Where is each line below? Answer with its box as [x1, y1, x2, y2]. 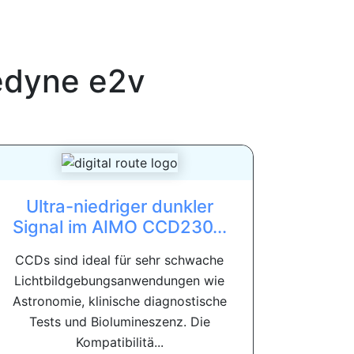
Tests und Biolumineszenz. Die [28, 314, 210, 330]
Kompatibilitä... [75, 334, 164, 351]
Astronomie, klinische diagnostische [12, 293, 227, 310]
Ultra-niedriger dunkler [25, 196, 213, 217]
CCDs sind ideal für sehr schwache [15, 252, 224, 269]
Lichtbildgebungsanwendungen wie [14, 273, 224, 289]
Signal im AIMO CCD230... [12, 217, 227, 238]
